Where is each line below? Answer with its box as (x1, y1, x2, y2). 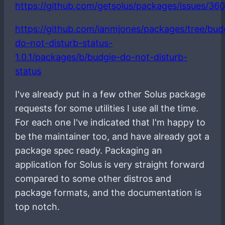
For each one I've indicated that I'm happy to (15, 117, 206, 128)
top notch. (15, 201, 60, 212)
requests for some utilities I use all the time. (15, 102, 199, 114)
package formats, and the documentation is (15, 187, 202, 198)
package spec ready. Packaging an (15, 145, 163, 156)
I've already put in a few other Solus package (15, 88, 206, 99)
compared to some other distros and (15, 173, 172, 184)
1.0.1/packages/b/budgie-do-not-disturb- (15, 51, 188, 62)
